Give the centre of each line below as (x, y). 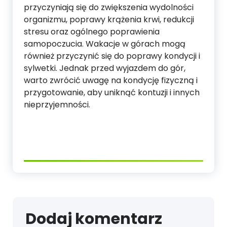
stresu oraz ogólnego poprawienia (92, 32)
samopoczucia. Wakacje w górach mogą (105, 44)
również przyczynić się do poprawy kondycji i (112, 56)
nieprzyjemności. (57, 105)
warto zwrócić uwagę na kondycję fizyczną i (111, 81)
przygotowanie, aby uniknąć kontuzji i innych (112, 93)
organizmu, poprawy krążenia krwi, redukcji (109, 20)
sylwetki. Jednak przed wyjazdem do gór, (105, 68)
